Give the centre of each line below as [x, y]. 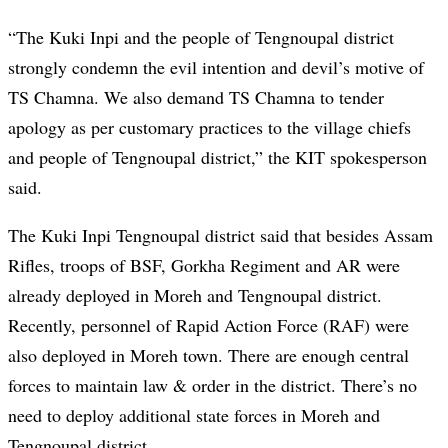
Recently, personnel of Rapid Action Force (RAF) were [208, 325]
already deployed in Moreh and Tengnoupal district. [195, 295]
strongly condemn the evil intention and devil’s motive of [216, 67]
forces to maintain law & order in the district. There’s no [212, 385]
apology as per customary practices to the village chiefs [209, 127]
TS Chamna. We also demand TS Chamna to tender [196, 97]
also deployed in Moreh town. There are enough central [208, 355]
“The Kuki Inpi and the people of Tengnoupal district [201, 37]
